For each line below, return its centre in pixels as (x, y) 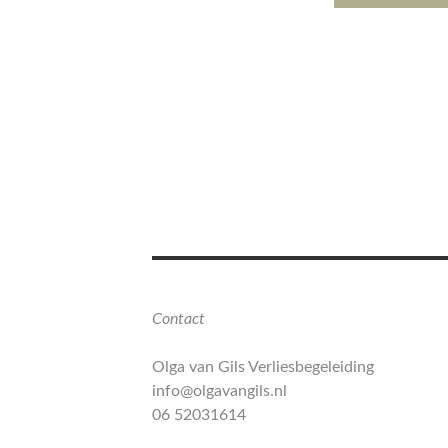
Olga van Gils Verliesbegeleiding (263, 366)
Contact (178, 318)
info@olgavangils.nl (219, 390)
